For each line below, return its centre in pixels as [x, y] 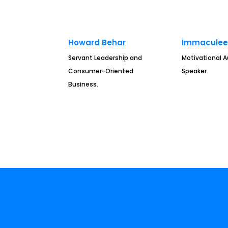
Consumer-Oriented [101, 71]
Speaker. [195, 71]
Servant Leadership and [105, 58]
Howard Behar [97, 43]
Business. [83, 84]
